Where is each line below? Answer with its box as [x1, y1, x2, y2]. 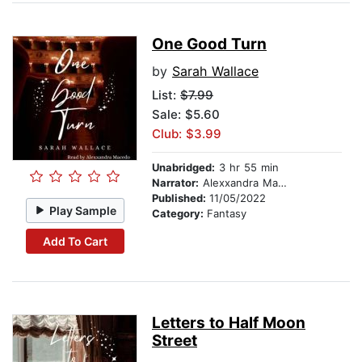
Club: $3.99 [152, 126, 221, 142]
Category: [152, 207, 207, 221]
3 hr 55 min [215, 161, 279, 175]
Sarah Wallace [172, 63, 259, 80]
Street [152, 331, 197, 351]
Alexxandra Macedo [199, 176, 278, 190]
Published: [152, 192, 209, 205]
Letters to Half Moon [152, 314, 305, 333]
